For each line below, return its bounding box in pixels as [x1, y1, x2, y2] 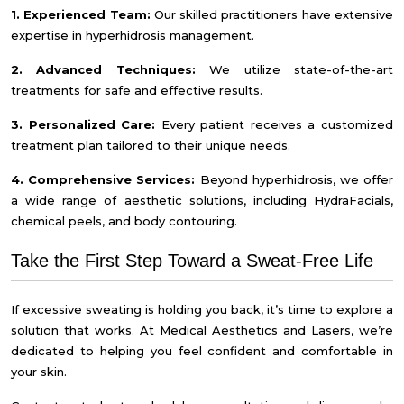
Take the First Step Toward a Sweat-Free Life [11, 251, 373, 271]
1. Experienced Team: [11, 7, 151, 22]
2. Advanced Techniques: [11, 62, 196, 77]
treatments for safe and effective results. [11, 83, 262, 97]
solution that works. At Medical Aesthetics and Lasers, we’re [11, 323, 393, 337]
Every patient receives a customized [155, 117, 394, 132]
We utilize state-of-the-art [195, 62, 394, 77]
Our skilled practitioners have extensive [150, 7, 394, 22]
